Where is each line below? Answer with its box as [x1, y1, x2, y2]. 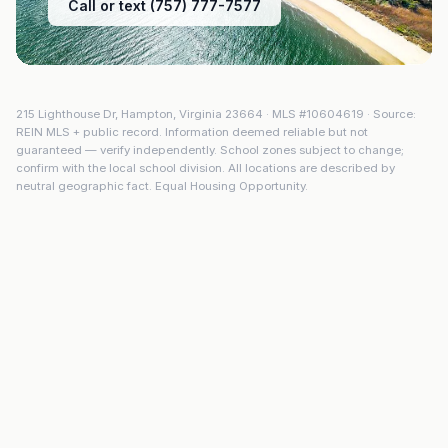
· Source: [364, 107, 416, 121]
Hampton [121, 107, 173, 121]
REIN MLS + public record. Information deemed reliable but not [16, 125, 368, 139]
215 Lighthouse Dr [16, 107, 115, 121]
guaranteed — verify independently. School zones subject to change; [16, 143, 404, 157]
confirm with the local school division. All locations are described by [16, 161, 395, 175]
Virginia [179, 107, 222, 121]
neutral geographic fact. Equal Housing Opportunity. [16, 179, 308, 193]
